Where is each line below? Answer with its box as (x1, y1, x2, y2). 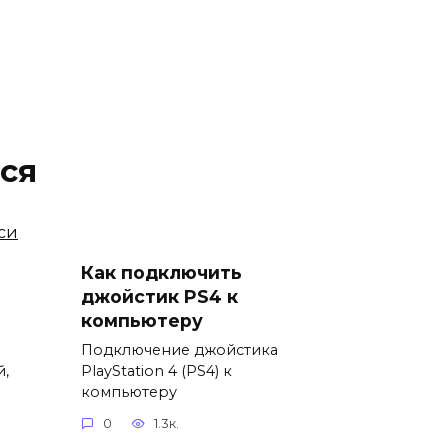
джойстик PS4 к (81, 285, 238, 307)
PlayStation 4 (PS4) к (81, 361, 232, 380)
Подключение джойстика (81, 340, 278, 359)
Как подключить (81, 261, 242, 283)
